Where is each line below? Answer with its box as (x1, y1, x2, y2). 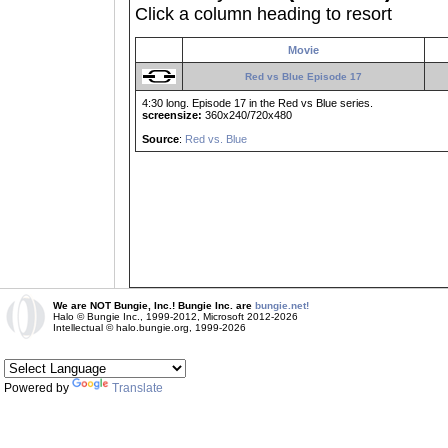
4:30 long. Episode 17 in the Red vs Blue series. (142, 97, 373, 110)
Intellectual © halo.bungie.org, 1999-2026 (53, 322, 246, 333)
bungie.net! (255, 300, 309, 311)
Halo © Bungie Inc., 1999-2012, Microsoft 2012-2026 (53, 311, 298, 322)
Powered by (4, 381, 72, 395)
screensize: (142, 109, 202, 122)
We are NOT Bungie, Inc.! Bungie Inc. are (53, 300, 255, 311)
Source (142, 133, 179, 146)
